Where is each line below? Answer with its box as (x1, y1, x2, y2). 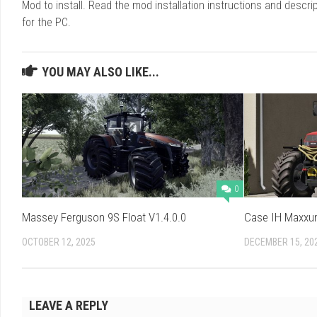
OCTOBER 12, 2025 (22, 236, 96, 248)
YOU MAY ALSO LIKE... (42, 64, 159, 79)
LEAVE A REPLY (29, 298, 108, 313)
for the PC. (22, 15, 71, 29)
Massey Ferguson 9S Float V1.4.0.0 (22, 209, 186, 224)
